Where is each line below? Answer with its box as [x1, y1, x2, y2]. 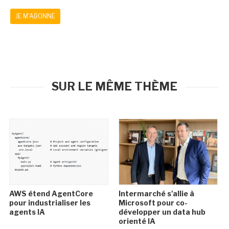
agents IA [9, 208, 45, 217]
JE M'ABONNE [15, 12, 55, 20]
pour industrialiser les [9, 198, 91, 208]
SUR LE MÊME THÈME [52, 80, 177, 94]
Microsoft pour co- [118, 198, 188, 208]
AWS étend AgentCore [9, 189, 94, 198]
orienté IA [118, 217, 155, 226]
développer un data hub [118, 208, 205, 217]
